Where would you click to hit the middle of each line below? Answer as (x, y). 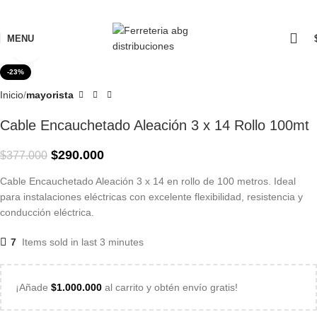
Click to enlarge (76, 46)
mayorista (50, 95)
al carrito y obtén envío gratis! (170, 287)
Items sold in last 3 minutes (83, 242)
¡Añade (33, 287)
